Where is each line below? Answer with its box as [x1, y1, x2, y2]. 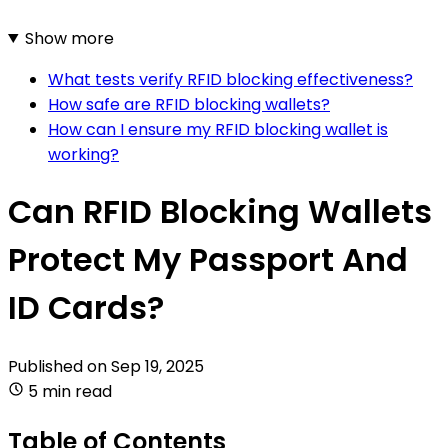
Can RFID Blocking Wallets [8, 189, 432, 235]
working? [48, 142, 119, 166]
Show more [24, 26, 114, 50]
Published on [8, 354, 111, 378]
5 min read [28, 379, 112, 403]
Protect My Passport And [8, 237, 408, 283]
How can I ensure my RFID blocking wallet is [48, 117, 388, 141]
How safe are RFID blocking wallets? [48, 92, 330, 116]
